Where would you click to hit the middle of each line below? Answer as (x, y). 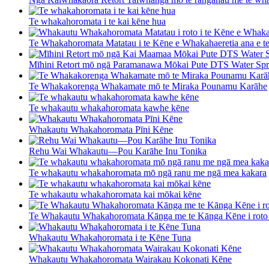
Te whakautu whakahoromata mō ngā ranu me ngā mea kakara (148, 173)
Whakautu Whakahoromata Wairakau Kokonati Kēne (130, 259)
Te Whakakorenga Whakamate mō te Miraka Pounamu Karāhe (148, 86)
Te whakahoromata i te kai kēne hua (97, 22)
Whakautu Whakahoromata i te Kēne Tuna (110, 238)
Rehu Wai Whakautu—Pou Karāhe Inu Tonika (118, 151)
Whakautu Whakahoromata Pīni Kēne (101, 130)
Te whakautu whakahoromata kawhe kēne (109, 108)
